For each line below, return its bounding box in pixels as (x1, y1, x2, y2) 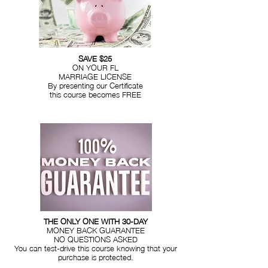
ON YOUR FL (72, 60, 118, 74)
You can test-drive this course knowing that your (14, 240, 177, 255)
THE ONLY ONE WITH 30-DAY (44, 214, 148, 228)
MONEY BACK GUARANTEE (47, 223, 145, 237)
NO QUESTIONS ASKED (54, 232, 138, 246)
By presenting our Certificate (47, 78, 143, 92)
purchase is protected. (58, 249, 133, 264)
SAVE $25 (78, 51, 112, 65)
